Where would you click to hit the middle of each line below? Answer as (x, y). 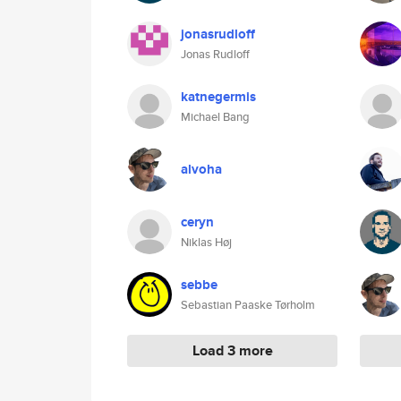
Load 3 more (232, 350)
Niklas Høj (206, 242)
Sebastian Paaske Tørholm (248, 305)
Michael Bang (215, 117)
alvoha (201, 169)
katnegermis (218, 97)
